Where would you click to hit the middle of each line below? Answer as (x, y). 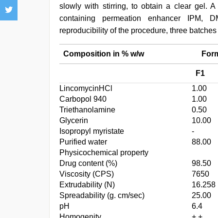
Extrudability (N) (87, 185)
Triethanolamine (87, 110)
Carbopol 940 (83, 99)
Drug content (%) (88, 163)
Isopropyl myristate (92, 131)
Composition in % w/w (104, 54)
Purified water (83, 142)
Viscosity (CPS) (87, 174)
